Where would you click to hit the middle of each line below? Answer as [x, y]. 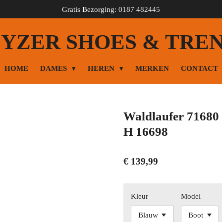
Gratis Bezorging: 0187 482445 [111, 9]
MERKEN [152, 68]
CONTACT [199, 68]
